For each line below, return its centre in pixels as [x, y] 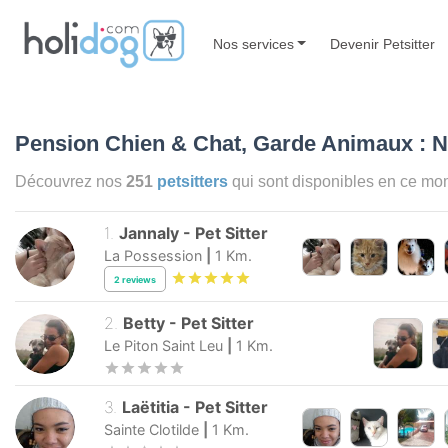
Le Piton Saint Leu [163, 346]
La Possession [153, 256]
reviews [139, 279]
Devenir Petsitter [383, 43]
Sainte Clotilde [151, 429]
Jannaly [149, 233]
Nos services [253, 43]
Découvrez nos [70, 181]
